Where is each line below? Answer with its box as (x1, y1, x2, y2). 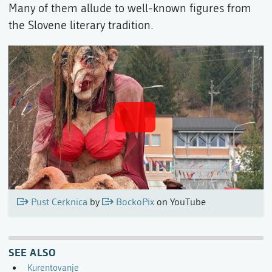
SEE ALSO (8, 244, 56, 259)
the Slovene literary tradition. (8, 18, 154, 32)
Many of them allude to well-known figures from (8, 1, 251, 15)
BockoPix (115, 197, 154, 208)
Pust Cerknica (30, 197, 87, 208)
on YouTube (154, 197, 206, 208)
